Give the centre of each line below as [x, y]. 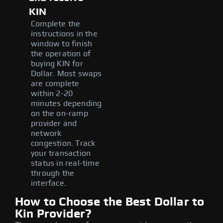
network [46, 133]
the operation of [61, 54]
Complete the [56, 24]
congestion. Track [63, 143]
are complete [55, 83]
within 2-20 [52, 93]
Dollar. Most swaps [66, 73]
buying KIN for [57, 63]
